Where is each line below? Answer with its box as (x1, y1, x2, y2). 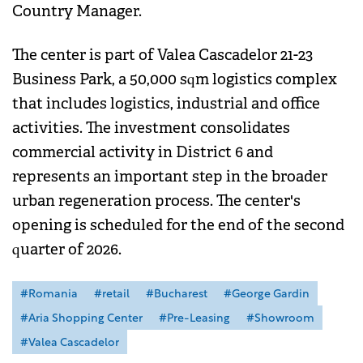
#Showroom (246, 312, 314, 325)
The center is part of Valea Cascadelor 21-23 (12, 45, 313, 65)
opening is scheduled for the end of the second (12, 215, 344, 235)
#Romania (20, 288, 78, 301)
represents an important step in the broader (12, 166, 327, 186)
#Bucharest (146, 288, 207, 301)
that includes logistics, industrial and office (12, 93, 320, 113)
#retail (94, 288, 130, 301)
